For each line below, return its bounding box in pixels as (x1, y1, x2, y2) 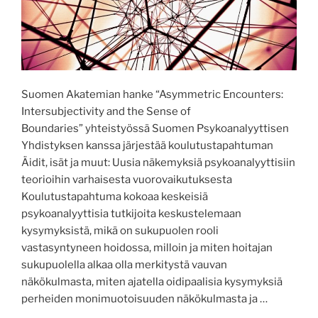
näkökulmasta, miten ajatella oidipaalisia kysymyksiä (21, 275, 283, 288)
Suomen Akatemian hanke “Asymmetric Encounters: (21, 87, 283, 101)
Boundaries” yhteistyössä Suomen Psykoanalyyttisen (21, 121, 289, 135)
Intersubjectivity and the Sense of (21, 104, 191, 118)
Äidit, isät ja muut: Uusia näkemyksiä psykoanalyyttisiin (21, 155, 295, 169)
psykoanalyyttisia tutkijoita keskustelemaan (21, 207, 241, 220)
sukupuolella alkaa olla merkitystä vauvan (21, 258, 227, 271)
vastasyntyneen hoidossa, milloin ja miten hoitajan (21, 241, 273, 254)
